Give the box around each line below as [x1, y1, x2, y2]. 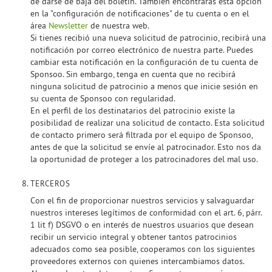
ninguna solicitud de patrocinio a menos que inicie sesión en [30, 81, 258, 92]
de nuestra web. [88, 20, 149, 31]
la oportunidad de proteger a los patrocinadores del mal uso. [30, 154, 258, 165]
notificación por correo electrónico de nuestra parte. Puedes [30, 44, 253, 55]
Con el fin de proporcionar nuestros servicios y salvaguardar [30, 195, 254, 206]
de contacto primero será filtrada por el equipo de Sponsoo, [30, 129, 253, 140]
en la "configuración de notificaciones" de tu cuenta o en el [30, 8, 249, 19]
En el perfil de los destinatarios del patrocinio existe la [30, 105, 235, 116]
